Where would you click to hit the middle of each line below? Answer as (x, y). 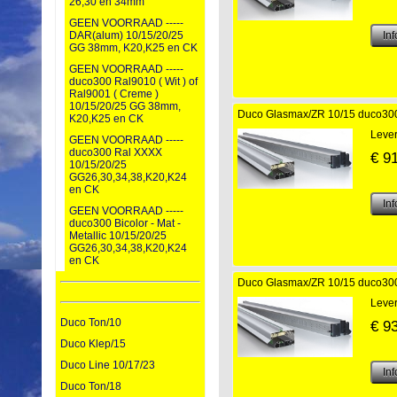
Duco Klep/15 (93, 344)
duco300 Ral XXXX (116, 153)
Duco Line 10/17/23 (108, 366)
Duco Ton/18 (91, 387)
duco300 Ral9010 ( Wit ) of (133, 82)
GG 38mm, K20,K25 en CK (133, 48)
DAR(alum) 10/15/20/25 (126, 36)
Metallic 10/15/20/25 (118, 236)
